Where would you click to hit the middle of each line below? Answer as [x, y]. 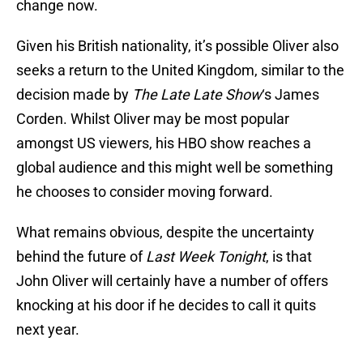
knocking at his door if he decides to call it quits [166, 305]
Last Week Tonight [206, 257]
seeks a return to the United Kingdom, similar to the [180, 70]
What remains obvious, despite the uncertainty [165, 233]
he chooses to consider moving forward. [145, 192]
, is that [289, 257]
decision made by [74, 95]
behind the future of [81, 257]
